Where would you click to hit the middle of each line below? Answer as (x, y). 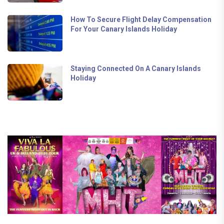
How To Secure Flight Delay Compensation (141, 19)
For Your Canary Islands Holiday (124, 29)
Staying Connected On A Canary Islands (136, 68)
